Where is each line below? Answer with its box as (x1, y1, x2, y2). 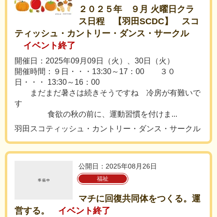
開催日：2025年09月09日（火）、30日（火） (15, 57, 174, 65)
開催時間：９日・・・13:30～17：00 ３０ (15, 67, 175, 76)
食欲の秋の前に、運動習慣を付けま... (15, 110, 177, 118)
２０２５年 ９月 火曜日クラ (78, 4, 194, 14)
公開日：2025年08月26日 (78, 162, 157, 170)
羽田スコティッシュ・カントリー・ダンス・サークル (15, 124, 201, 133)
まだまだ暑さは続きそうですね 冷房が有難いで (15, 89, 201, 97)
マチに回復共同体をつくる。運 (78, 194, 201, 203)
